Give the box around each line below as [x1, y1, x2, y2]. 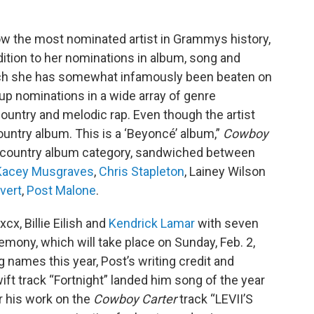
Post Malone [27, 183, 96, 198]
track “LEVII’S [179, 292, 253, 306]
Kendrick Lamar [109, 216, 195, 231]
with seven [195, 216, 259, 231]
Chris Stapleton [99, 164, 184, 179]
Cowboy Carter [93, 292, 179, 306]
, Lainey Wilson [184, 164, 266, 179]
